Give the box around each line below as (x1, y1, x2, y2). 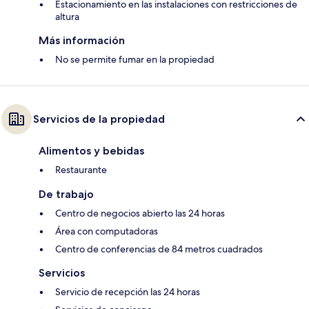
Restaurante (55, 163, 107, 177)
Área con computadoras (55, 225, 158, 238)
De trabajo (39, 188, 94, 201)
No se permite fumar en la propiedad (55, 53, 215, 66)
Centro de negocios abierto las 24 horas (55, 207, 225, 220)
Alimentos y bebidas (39, 144, 144, 158)
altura (55, 10, 79, 23)
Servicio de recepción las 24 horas (55, 286, 200, 299)
